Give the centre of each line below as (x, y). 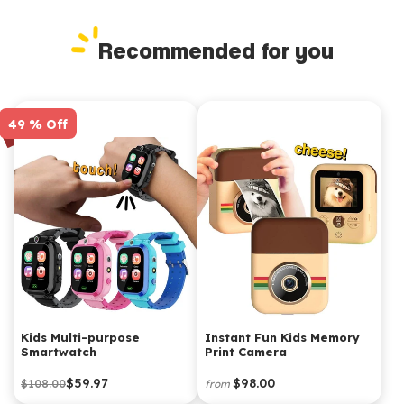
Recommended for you (216, 50)
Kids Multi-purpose (80, 337)
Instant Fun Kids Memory (282, 337)
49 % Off (38, 124)
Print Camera (246, 351)
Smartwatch (59, 351)
